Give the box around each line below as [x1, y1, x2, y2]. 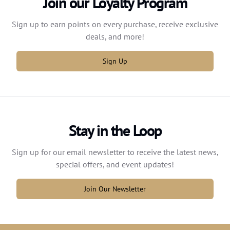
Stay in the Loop [68, 120, 162, 140]
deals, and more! [86, 31, 144, 42]
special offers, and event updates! [56, 159, 174, 169]
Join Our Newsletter [84, 184, 146, 193]
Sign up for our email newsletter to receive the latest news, [11, 146, 219, 157]
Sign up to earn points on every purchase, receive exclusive [12, 18, 218, 29]
